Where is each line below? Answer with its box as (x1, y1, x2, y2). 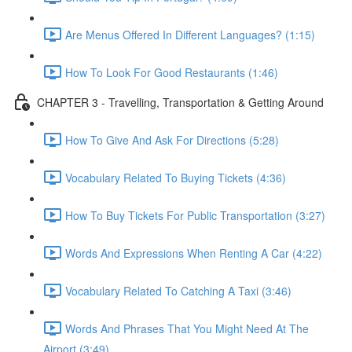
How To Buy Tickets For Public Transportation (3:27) (65, 207, 325, 223)
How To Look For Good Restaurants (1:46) (65, 64, 278, 80)
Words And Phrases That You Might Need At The (65, 320, 309, 336)
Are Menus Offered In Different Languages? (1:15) (65, 26, 315, 42)
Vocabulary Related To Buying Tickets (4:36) (65, 169, 286, 185)
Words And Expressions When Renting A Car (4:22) (65, 244, 322, 261)
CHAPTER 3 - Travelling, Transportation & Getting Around (37, 93, 324, 110)
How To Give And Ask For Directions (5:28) (65, 131, 279, 148)
